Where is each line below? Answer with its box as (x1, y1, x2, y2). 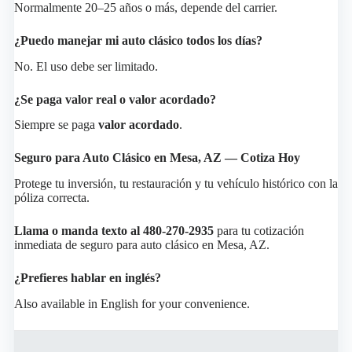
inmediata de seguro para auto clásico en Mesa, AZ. (13, 238, 269, 252)
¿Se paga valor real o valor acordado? (13, 92, 216, 106)
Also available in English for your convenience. (13, 296, 250, 310)
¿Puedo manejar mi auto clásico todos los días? (13, 33, 262, 47)
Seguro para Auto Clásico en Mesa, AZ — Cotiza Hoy (13, 151, 300, 165)
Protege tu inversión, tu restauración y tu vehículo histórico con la (13, 177, 338, 191)
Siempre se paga (13, 118, 98, 132)
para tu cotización (213, 224, 304, 238)
